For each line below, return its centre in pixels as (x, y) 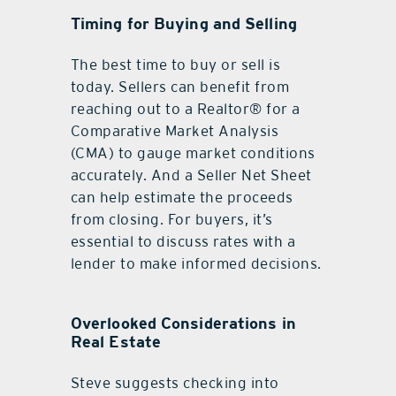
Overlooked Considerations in (183, 323)
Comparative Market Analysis (175, 130)
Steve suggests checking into (175, 382)
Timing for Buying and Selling (183, 23)
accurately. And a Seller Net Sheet (191, 175)
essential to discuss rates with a (183, 241)
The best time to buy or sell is (175, 64)
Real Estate (116, 341)
